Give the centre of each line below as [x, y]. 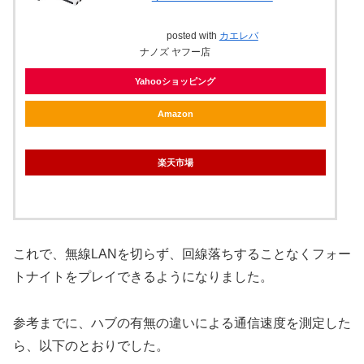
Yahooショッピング [175, 81]
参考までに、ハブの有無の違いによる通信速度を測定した [182, 323]
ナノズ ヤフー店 [175, 52]
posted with [193, 35]
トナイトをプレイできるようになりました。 [143, 277]
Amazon [175, 113]
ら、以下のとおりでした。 [91, 346]
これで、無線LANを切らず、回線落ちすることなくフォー [182, 254]
